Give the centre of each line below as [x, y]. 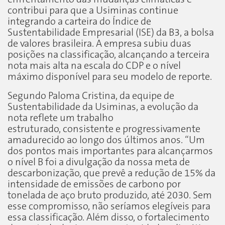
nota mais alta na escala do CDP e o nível [94, 66]
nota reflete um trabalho [61, 118]
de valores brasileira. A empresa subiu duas [99, 44]
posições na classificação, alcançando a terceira [108, 55]
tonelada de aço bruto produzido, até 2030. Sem [110, 195]
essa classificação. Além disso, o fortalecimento [108, 217]
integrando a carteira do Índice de [79, 22]
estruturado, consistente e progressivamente [104, 129]
